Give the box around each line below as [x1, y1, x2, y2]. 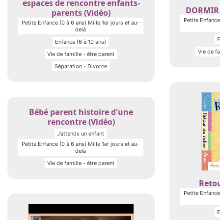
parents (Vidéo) [52, 7, 110, 18]
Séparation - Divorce [54, 63, 107, 70]
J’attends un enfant [57, 130, 104, 137]
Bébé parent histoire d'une [29, 107, 133, 117]
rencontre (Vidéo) [47, 116, 115, 127]
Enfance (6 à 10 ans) [55, 38, 106, 45]
